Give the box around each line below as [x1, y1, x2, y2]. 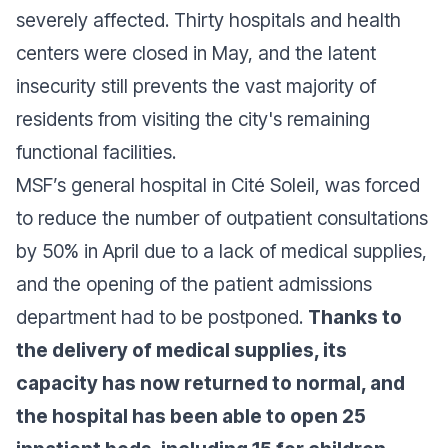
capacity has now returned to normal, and [16, 371, 405, 395]
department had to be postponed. [16, 305, 308, 329]
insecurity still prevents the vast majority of [16, 74, 376, 98]
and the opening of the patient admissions [16, 272, 372, 296]
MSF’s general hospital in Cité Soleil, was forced [16, 173, 420, 197]
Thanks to [308, 305, 402, 329]
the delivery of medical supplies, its [16, 338, 347, 362]
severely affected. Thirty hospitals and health [16, 8, 401, 32]
